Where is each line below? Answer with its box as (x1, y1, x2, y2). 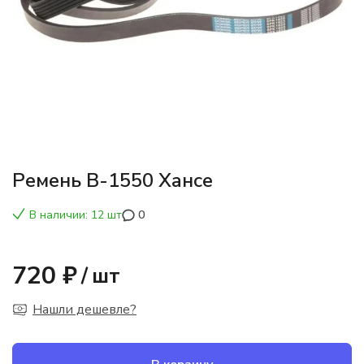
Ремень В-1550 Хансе (12, 167, 213, 193)
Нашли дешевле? (32, 300, 136, 318)
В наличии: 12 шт (29, 206, 122, 223)
